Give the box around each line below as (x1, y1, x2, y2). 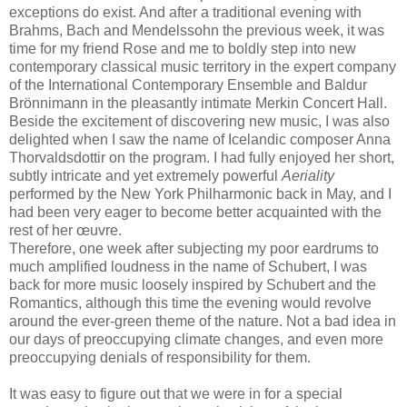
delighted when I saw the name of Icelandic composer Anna (9, 131, 391, 147)
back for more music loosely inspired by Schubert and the (9, 276, 376, 293)
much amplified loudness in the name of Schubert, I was (9, 258, 367, 274)
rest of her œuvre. (9, 222, 122, 238)
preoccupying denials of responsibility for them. (9, 349, 311, 365)
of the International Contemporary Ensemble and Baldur (9, 76, 367, 93)
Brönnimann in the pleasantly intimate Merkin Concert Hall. (9, 94, 387, 111)
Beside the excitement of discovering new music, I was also (9, 113, 390, 129)
